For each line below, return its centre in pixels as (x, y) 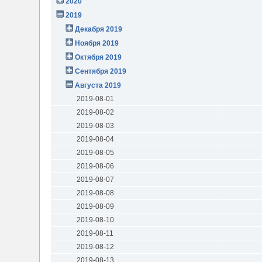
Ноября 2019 (97, 43)
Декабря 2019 (99, 29)
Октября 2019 (99, 57)
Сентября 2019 (101, 71)
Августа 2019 (98, 85)
